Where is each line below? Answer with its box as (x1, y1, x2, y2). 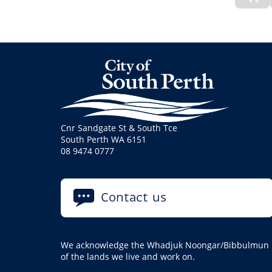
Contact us (101, 190, 167, 206)
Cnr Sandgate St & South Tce (61, 122, 177, 134)
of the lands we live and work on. (61, 251, 195, 263)
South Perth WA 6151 (61, 134, 146, 146)
